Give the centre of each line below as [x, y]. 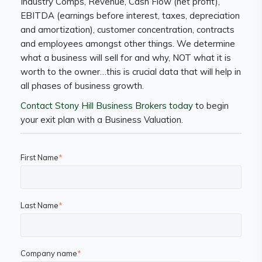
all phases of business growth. [82, 86]
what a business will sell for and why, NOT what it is [126, 58]
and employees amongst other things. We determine [128, 44]
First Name [39, 158]
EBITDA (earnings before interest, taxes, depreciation [130, 16]
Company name [49, 254]
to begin [211, 106]
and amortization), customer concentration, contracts [127, 30]
